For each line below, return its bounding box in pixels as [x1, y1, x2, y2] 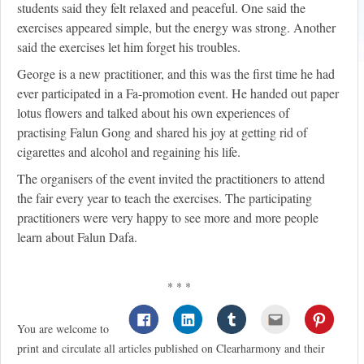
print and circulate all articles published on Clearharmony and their [17, 340, 325, 357]
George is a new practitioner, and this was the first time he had [17, 65, 335, 83]
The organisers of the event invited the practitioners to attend [17, 170, 325, 188]
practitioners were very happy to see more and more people [17, 209, 318, 227]
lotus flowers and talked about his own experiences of [17, 104, 289, 122]
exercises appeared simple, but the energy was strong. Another [17, 19, 336, 37]
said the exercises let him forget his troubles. [17, 38, 240, 56]
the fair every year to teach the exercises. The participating [17, 189, 312, 207]
